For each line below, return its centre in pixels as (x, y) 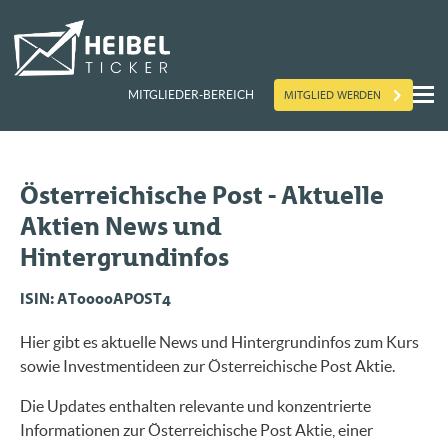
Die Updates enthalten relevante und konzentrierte (195, 405)
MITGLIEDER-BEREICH (191, 95)
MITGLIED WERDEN (332, 94)
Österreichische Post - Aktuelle (202, 195)
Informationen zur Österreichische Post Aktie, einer (196, 429)
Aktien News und (120, 226)
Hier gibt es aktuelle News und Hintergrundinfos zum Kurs (219, 341)
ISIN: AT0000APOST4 (95, 299)
